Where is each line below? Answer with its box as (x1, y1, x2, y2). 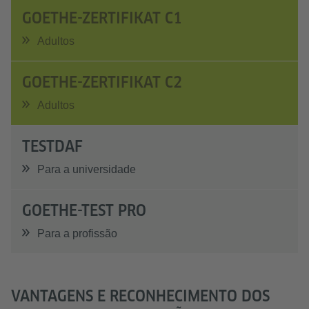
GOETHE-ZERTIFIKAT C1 (22, 9, 182, 27)
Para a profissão (37, 228, 117, 239)
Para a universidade (37, 163, 136, 175)
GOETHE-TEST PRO (22, 201, 146, 219)
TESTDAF (22, 137, 83, 155)
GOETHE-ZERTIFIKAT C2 (22, 73, 182, 91)
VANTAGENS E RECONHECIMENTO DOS (11, 287, 270, 305)
